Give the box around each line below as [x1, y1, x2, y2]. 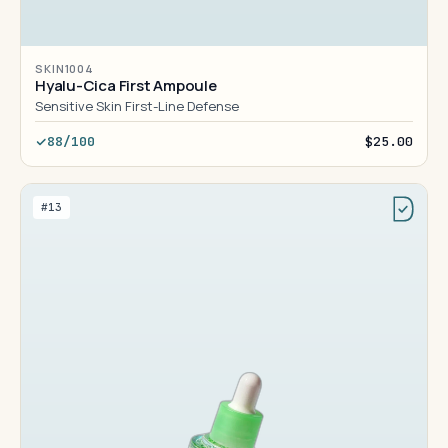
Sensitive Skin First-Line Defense [35, 97, 239, 115]
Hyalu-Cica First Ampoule [35, 75, 217, 96]
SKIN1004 [35, 61, 95, 76]
